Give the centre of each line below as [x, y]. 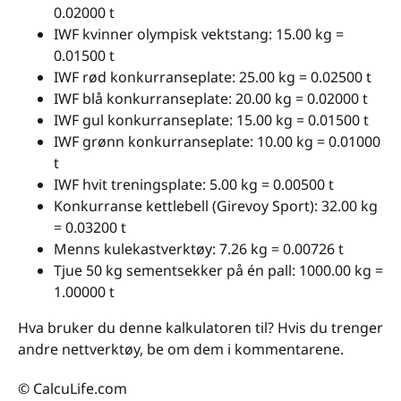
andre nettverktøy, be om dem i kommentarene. [181, 350]
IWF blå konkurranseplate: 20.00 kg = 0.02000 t [211, 99]
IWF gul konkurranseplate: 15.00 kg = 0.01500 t [211, 120]
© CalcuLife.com [73, 389]
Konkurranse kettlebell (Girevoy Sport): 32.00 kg [216, 206]
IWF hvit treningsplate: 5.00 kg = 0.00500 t [194, 185]
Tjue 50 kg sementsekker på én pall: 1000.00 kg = [218, 271]
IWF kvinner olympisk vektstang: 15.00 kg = [199, 34]
